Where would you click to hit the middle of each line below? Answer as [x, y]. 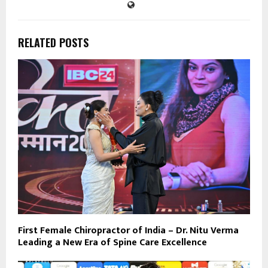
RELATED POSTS [53, 43]
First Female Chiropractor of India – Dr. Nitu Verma [128, 231]
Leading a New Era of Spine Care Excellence [112, 243]
